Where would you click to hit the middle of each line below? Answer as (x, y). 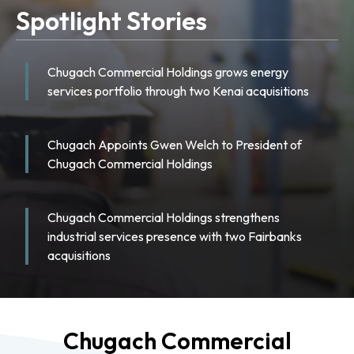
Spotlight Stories (111, 21)
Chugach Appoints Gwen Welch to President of (175, 145)
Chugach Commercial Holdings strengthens (164, 217)
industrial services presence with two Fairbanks (175, 236)
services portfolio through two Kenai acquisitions (178, 91)
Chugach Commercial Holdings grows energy (168, 72)
